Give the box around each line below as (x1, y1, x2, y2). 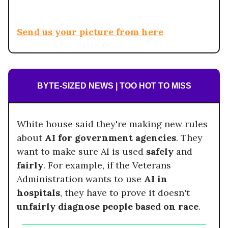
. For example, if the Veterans (43, 159, 171, 172)
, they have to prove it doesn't (60, 187, 190, 199)
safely (146, 146, 176, 158)
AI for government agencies (45, 132, 176, 144)
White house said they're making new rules (17, 118, 208, 130)
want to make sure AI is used (17, 146, 146, 158)
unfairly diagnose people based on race (17, 201, 198, 213)
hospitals (17, 187, 60, 199)
